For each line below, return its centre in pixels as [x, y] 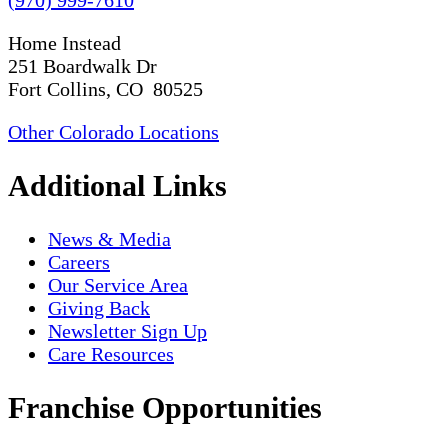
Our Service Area [118, 284]
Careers [79, 261]
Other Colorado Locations [113, 131]
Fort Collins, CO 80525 [105, 88]
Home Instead [64, 42]
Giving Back [99, 307]
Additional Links [117, 185]
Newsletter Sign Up [127, 330]
